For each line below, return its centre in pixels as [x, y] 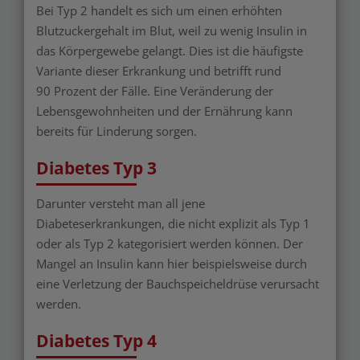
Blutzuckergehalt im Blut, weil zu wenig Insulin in [172, 31]
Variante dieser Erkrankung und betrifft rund [159, 71]
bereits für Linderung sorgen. [118, 131]
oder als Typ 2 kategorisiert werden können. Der [170, 243]
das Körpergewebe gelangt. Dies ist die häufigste [170, 51]
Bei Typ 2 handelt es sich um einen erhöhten [159, 10]
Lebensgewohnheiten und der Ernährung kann [164, 111]
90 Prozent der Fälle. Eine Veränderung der [155, 91]
